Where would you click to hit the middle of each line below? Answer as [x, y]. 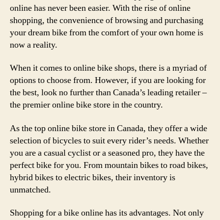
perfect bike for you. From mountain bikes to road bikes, [109, 165]
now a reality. [34, 45]
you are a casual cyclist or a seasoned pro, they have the [107, 153]
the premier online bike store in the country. [86, 105]
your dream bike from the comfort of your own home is [107, 32]
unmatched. [30, 190]
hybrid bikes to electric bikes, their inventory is [93, 177]
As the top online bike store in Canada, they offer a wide [109, 128]
